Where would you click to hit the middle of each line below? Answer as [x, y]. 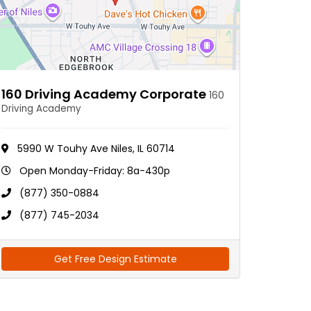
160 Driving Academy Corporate [105, 94]
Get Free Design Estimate [115, 259]
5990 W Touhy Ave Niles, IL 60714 [96, 149]
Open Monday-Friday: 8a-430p [95, 171]
